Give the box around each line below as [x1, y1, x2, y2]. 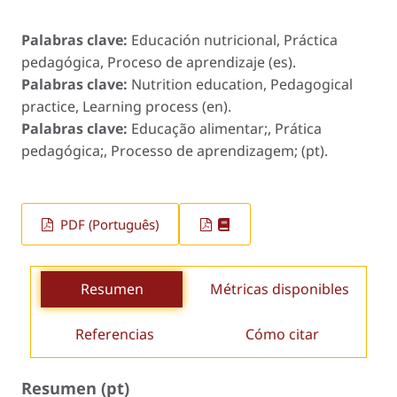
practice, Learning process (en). [21, 96, 231, 116]
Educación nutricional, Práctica [131, 29, 338, 50]
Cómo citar [245, 324, 319, 345]
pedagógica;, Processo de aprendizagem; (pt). [21, 140, 328, 160]
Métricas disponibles [209, 279, 349, 300]
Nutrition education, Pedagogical [131, 74, 353, 94]
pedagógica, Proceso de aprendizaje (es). [21, 51, 296, 72]
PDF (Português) [57, 215, 160, 234]
